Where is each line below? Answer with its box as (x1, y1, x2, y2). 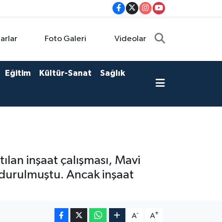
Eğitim (4, 69, 31, 78)
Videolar (114, 35, 147, 44)
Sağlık (100, 69, 125, 78)
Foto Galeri (45, 35, 86, 44)
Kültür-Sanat (39, 69, 92, 78)
